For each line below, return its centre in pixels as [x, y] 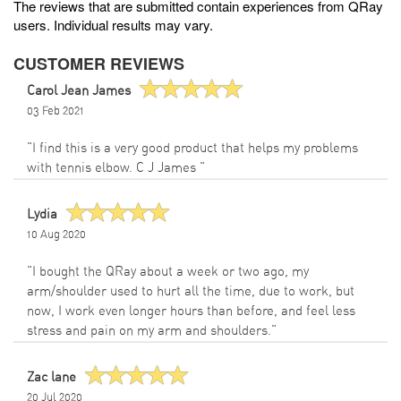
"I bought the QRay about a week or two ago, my [168, 272]
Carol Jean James [79, 90]
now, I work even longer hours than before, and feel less [191, 311]
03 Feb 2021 [55, 112]
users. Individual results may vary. [113, 25]
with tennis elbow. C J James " [116, 168]
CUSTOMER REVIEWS [99, 64]
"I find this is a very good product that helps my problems [192, 149]
